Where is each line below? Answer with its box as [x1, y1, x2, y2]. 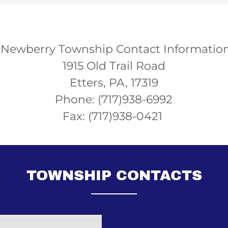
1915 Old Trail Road [62, 59, 165, 73]
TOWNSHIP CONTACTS [26, 167, 202, 183]
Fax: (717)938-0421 [62, 109, 165, 123]
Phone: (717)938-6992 [55, 93, 173, 106]
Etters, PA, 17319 [69, 76, 158, 90]
